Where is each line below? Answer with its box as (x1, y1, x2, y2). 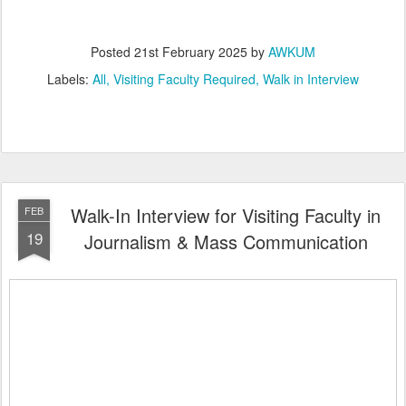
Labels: (47, 69, 92, 88)
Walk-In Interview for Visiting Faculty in (71, 201, 381, 228)
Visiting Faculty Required (113, 69, 256, 88)
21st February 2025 (134, 42, 247, 61)
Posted (91, 42, 134, 61)
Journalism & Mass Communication (83, 227, 368, 255)
